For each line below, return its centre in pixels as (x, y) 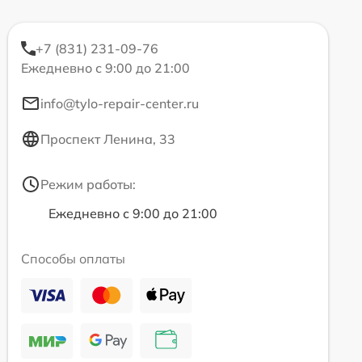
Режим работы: (88, 184)
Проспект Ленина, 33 (108, 139)
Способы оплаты (73, 258)
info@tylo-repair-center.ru (120, 103)
